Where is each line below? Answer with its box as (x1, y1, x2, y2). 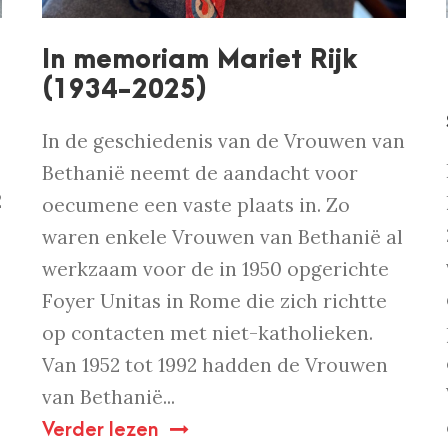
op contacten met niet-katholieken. (42, 321, 374, 346)
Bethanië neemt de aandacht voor (42, 161, 359, 186)
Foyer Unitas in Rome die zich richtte (42, 289, 388, 314)
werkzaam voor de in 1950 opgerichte (42, 257, 390, 282)
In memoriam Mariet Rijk (42, 45, 359, 76)
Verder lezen (42, 419, 159, 442)
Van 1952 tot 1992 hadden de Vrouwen (42, 353, 389, 378)
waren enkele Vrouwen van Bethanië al (42, 225, 404, 250)
